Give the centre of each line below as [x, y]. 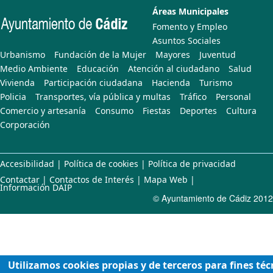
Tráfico [193, 97]
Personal [233, 97]
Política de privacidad [192, 164]
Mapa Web [166, 179]
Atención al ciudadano [174, 69]
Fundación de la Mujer [100, 55]
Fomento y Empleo [190, 27]
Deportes [198, 111]
